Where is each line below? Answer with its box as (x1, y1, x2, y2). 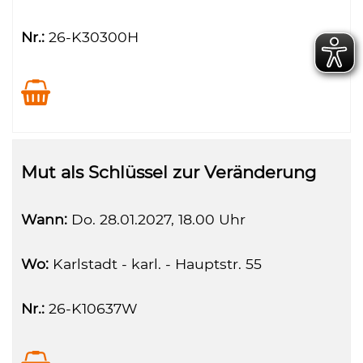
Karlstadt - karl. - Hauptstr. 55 (49, 255, 262, 272)
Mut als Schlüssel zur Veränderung (21, 162, 316, 182)
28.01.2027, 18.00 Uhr (96, 211, 246, 228)
